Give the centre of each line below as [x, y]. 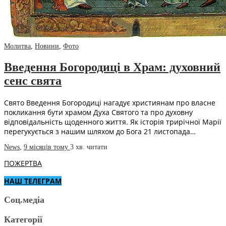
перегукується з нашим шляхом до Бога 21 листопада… [100, 132]
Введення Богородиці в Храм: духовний [112, 67]
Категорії [23, 220]
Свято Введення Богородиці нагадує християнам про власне [110, 103]
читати [97, 147]
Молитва [17, 46]
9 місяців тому [47, 147]
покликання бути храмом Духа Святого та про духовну [98, 112]
